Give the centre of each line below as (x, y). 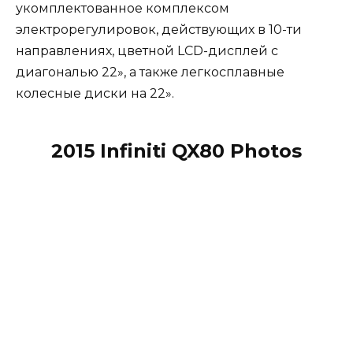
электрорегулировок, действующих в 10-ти (159, 30)
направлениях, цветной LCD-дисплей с (147, 51)
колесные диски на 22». (95, 94)
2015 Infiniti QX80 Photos (176, 151)
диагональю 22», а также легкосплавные (150, 72)
